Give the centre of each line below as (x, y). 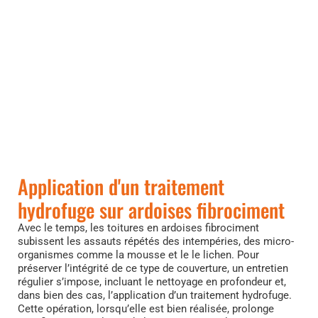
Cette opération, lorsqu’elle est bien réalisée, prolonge (146, 309)
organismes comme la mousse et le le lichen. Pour (138, 255)
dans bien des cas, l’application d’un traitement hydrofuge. (155, 296)
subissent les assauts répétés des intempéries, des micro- (156, 242)
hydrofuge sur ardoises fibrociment (151, 210)
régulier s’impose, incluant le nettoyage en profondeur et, (152, 282)
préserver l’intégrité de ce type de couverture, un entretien (153, 269)
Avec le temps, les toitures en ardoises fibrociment (138, 228)
